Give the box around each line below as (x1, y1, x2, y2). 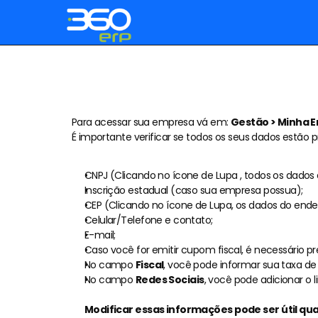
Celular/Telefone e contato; (84, 213, 213, 227)
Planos (65, 60, 121, 84)
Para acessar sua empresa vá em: (71, 115, 231, 129)
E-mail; (84, 228, 116, 242)
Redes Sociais (135, 273, 204, 287)
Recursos (91, 146, 138, 163)
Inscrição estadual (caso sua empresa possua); (84, 183, 303, 197)
